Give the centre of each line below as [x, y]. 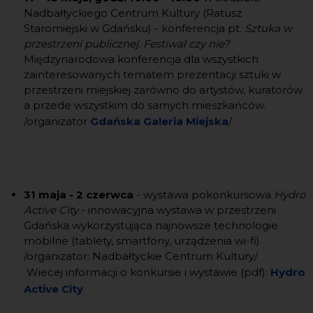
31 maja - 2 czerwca [78, 195]
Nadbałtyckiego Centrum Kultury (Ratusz [132, 13]
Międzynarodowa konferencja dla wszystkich [141, 59]
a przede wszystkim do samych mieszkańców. [144, 105]
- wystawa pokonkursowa [203, 195]
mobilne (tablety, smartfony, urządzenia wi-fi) [141, 241]
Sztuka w [268, 28]
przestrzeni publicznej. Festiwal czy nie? [126, 44]
